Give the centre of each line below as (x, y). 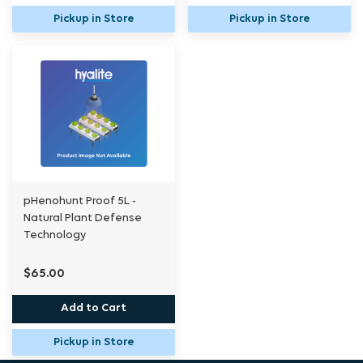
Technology (55, 235)
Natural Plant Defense (83, 218)
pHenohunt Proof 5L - (80, 201)
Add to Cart (94, 309)
